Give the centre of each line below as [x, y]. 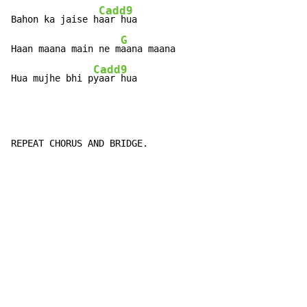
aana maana [148, 49]
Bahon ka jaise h [55, 20]
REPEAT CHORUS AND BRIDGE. [79, 144]
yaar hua [115, 78]
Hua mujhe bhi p [52, 78]
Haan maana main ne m [66, 49]
